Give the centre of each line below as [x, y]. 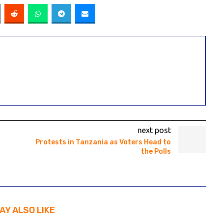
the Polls [156, 151]
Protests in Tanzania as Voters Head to [103, 142]
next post [154, 130]
